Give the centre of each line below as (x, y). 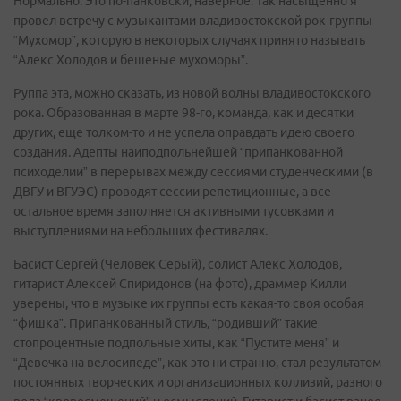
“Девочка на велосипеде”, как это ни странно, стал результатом (197, 363)
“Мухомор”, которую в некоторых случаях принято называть (189, 40)
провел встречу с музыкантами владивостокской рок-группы (193, 21)
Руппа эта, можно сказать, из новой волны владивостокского (192, 93)
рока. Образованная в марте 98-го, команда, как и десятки (183, 113)
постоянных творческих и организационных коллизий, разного (198, 382)
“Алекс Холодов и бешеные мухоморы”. (131, 60)
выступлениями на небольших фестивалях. (141, 231)
